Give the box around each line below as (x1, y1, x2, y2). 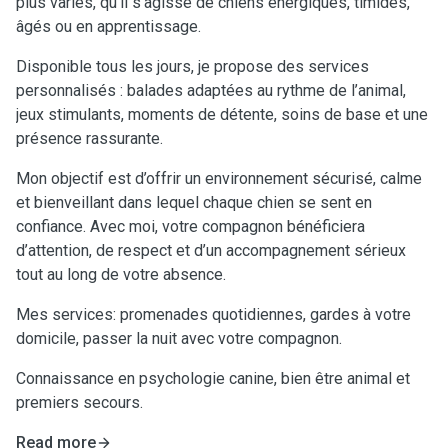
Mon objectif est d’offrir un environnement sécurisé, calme (16, 169, 422, 188)
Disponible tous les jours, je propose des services (16, 57, 369, 76)
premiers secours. (16, 393, 143, 412)
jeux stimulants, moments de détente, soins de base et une (16, 105, 428, 124)
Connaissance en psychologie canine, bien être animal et (16, 369, 410, 388)
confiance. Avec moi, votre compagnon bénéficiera (16, 217, 365, 236)
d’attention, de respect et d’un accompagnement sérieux (16, 241, 406, 260)
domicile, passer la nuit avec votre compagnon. (181, 329, 342, 348)
